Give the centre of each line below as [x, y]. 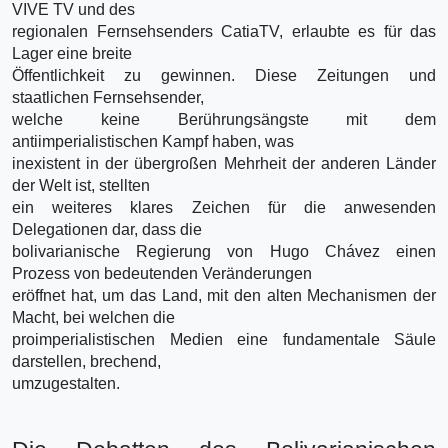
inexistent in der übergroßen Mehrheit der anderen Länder [224, 163]
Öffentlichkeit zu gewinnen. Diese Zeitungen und [224, 75]
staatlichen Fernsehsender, [108, 97]
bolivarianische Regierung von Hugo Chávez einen [224, 251]
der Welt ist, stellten [81, 185]
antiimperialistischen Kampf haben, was [153, 141]
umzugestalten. [66, 383]
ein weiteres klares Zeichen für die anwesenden [224, 207]
